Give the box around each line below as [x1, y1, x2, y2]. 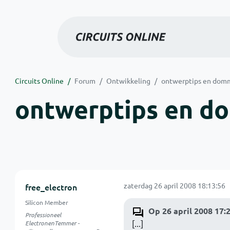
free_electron [25, 181, 77, 193]
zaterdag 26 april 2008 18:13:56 [123, 181, 225, 190]
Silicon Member [25, 198, 68, 206]
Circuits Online [14, 76, 64, 85]
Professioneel [25, 210, 61, 219]
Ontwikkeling [106, 76, 150, 85]
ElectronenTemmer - [25, 219, 80, 227]
